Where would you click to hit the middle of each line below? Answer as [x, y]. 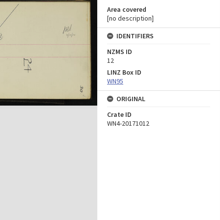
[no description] [130, 18]
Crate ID [119, 114]
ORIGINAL [131, 99]
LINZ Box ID [124, 72]
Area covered [127, 9]
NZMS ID [120, 52]
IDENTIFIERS [135, 36]
